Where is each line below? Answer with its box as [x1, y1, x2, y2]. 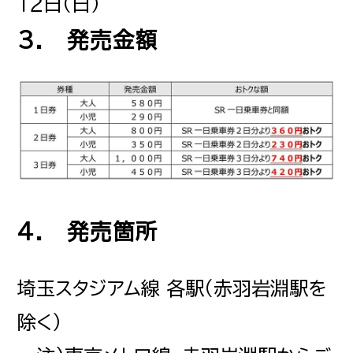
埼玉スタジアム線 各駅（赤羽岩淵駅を [17, 278, 328, 298]
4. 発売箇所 [17, 220, 159, 242]
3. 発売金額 [17, 29, 159, 51]
